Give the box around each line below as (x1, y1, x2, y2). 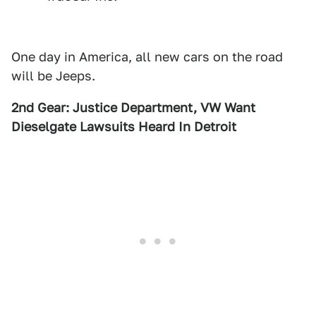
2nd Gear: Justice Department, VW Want (11, 100, 255, 115)
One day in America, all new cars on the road (11, 49, 283, 64)
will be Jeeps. (11, 68, 95, 83)
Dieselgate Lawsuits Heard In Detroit (11, 119, 236, 134)
